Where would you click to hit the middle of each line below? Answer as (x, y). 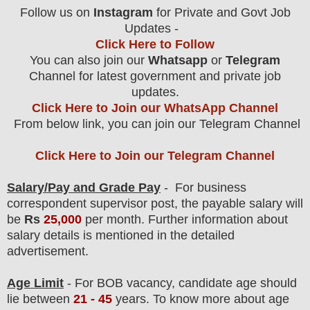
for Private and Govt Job (221, 12)
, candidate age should (234, 283)
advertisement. (48, 251)
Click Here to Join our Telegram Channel (155, 156)
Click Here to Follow (155, 44)
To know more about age (219, 299)
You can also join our (89, 60)
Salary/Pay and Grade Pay (84, 188)
